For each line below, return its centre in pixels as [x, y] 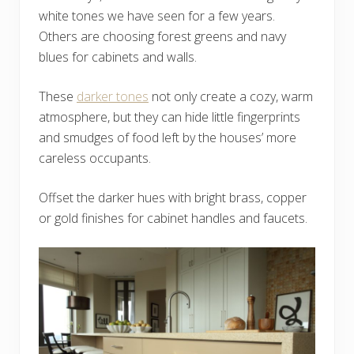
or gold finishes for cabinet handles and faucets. [175, 218]
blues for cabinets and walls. [118, 57]
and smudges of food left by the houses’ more [168, 138]
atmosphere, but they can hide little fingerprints [169, 117]
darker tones [113, 97]
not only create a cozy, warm [231, 97]
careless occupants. [96, 158]
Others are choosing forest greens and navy [162, 37]
